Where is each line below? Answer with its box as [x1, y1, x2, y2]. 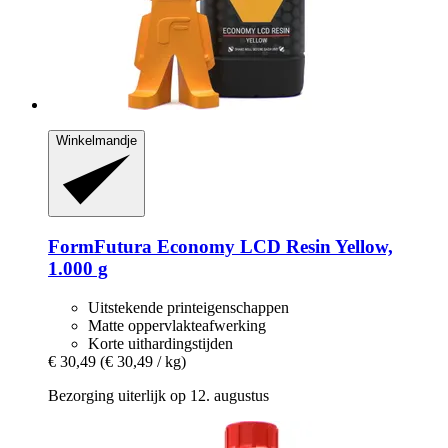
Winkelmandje [56, 132, 137, 148]
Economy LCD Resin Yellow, [152, 235, 393, 257]
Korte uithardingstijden [88, 334, 233, 352]
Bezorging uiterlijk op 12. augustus [48, 386, 269, 404]
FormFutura [48, 235, 152, 257]
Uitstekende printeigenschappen [88, 298, 289, 316]
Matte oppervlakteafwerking [88, 316, 266, 334]
